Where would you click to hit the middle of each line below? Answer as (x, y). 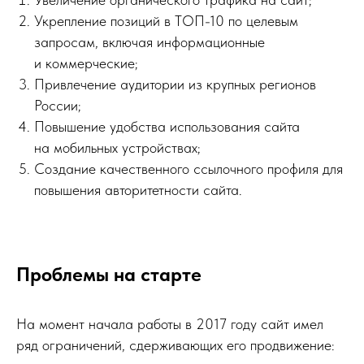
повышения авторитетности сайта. (138, 190)
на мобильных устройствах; (117, 147)
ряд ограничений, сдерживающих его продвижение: (175, 345)
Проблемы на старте (109, 274)
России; (58, 105)
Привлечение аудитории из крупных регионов (175, 84)
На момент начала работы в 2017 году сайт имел (170, 324)
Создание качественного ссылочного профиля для (188, 169)
